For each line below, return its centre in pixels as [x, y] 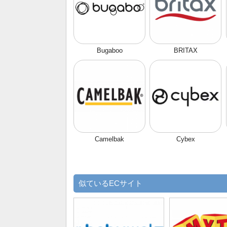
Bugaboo [109, 51]
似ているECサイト [110, 184]
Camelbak [110, 139]
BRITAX [186, 51]
